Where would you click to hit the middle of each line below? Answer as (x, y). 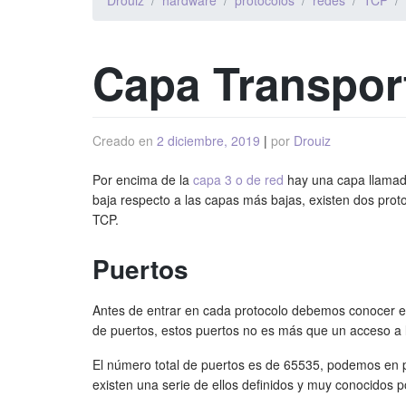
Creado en (125, 140)
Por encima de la (143, 179)
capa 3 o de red (238, 179)
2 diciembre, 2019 (208, 140)
